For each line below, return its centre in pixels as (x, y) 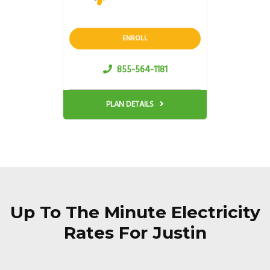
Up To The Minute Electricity (135, 212)
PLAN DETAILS (131, 105)
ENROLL (135, 39)
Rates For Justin (135, 233)
